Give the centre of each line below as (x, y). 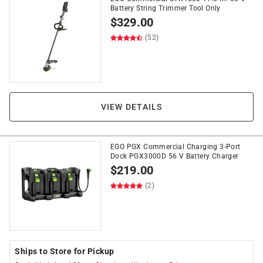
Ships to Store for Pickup (65, 251)
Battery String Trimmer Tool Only (166, 8)
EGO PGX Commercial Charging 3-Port (176, 147)
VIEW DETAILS (131, 107)
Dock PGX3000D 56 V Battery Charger (175, 156)
